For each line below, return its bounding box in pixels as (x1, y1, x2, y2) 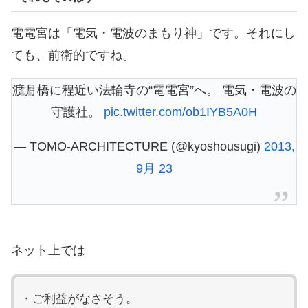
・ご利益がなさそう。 (20, 291, 137, 305)
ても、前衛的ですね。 (11, 47, 135, 62)
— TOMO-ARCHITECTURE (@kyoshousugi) (13, 139, 264, 153)
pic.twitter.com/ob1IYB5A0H (104, 104, 257, 119)
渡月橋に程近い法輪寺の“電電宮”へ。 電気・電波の (12, 82, 296, 97)
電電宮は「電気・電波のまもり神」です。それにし (11, 25, 296, 40)
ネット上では (11, 243, 85, 257)
